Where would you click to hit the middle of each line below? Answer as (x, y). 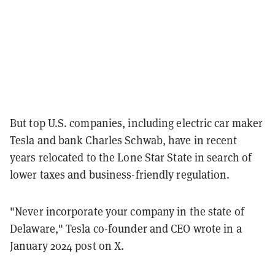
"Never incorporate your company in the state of (127, 211)
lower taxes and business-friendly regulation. (121, 174)
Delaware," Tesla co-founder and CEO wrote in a (126, 228)
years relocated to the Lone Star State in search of (131, 157)
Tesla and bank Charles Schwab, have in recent (124, 140)
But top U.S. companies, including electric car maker (137, 123)
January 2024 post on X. (67, 246)
